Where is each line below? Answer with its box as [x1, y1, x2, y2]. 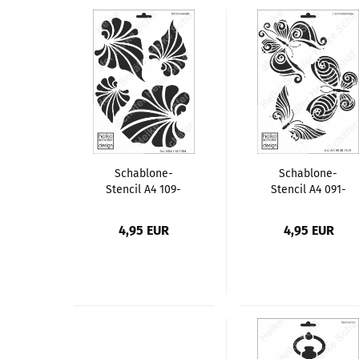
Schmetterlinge [269, 214, 348, 228]
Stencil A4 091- [270, 182, 346, 196]
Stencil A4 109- [106, 182, 182, 196]
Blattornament [106, 214, 181, 228]
